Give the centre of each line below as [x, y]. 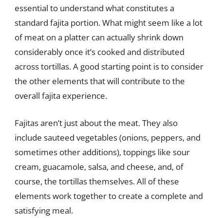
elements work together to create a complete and [109, 196]
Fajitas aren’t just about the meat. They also [96, 123]
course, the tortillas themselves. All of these [97, 181]
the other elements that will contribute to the [100, 81]
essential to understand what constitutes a [94, 8]
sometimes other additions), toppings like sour [102, 152]
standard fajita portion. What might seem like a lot [109, 23]
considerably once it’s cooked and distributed [100, 52]
